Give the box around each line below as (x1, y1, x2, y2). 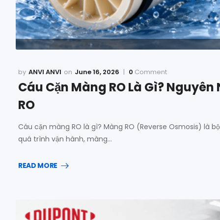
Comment (133, 67, 167, 77)
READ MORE (18, 160, 57, 170)
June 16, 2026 (75, 67, 119, 77)
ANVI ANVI (28, 67, 61, 77)
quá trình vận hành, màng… (18, 134, 112, 144)
